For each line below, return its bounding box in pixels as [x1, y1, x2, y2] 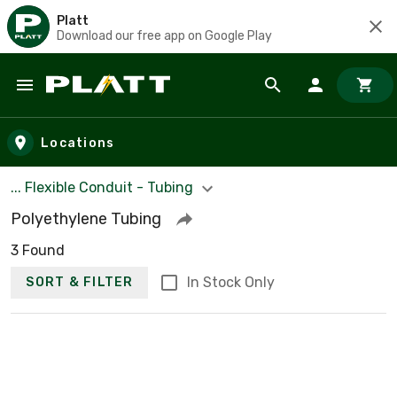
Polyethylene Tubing [11, 208, 161, 229]
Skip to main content [17, 92, 170, 113]
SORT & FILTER [26, 275, 134, 291]
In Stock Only [186, 273, 275, 291]
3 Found [11, 241, 65, 259]
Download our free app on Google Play [57, 27, 272, 43]
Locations [41, 135, 115, 151]
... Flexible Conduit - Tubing [11, 179, 197, 196]
